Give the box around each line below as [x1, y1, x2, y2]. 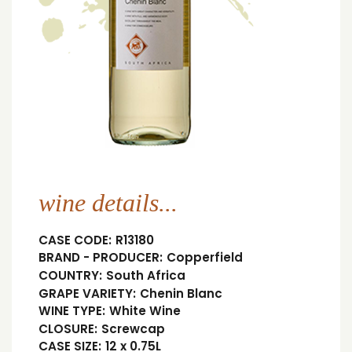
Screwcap [101, 320, 165, 337]
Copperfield [166, 249, 243, 266]
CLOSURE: [38, 320, 97, 337]
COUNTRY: [38, 267, 102, 284]
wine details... [38, 189, 178, 218]
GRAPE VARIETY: [38, 284, 136, 302]
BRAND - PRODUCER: [38, 249, 163, 266]
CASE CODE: [38, 231, 112, 248]
